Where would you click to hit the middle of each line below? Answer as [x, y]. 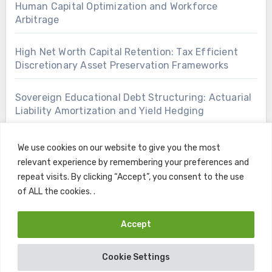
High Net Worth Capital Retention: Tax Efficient [126, 52]
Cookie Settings [136, 257]
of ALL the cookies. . [56, 191]
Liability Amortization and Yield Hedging [110, 110]
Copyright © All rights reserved [79, 236]
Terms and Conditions [200, 258]
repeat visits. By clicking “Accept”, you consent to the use [131, 177]
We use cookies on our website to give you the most [119, 148]
